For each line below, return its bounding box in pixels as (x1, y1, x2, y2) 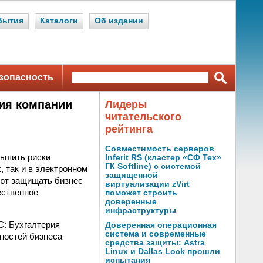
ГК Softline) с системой (105, 162, 201, 171)
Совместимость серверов (105, 144, 214, 153)
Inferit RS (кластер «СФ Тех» (105, 153, 221, 162)
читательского (105, 111, 181, 123)
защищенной (105, 171, 158, 180)
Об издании (95, 16, 143, 25)
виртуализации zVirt (105, 180, 190, 188)
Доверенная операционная (105, 221, 217, 230)
